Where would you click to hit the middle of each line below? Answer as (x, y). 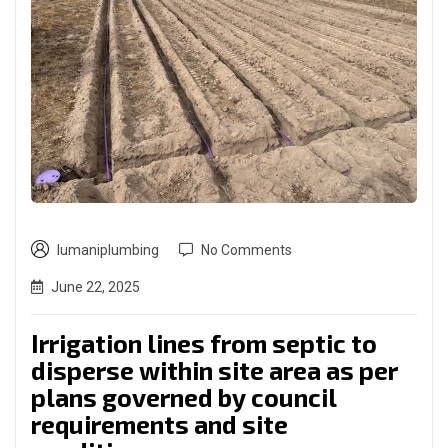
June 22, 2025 (95, 286)
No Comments (246, 249)
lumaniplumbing (108, 249)
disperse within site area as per (214, 369)
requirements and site (159, 423)
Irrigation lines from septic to (204, 342)
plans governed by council (184, 396)
